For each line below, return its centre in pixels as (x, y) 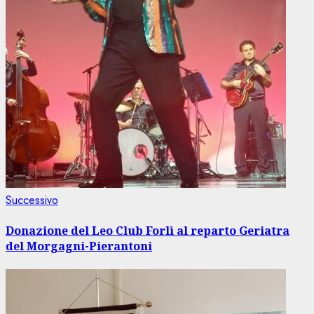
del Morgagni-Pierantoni (79, 246)
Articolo (76, 200)
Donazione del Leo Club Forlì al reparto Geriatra (148, 231)
